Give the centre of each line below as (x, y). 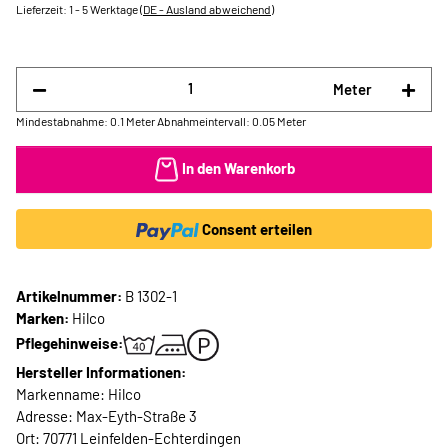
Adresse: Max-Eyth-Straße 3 (106, 416)
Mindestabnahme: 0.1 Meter (85, 120)
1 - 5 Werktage (104, 9)
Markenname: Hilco (78, 394)
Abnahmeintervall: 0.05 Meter (231, 120)
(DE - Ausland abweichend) (207, 9)
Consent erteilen (257, 229)
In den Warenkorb (238, 167)
